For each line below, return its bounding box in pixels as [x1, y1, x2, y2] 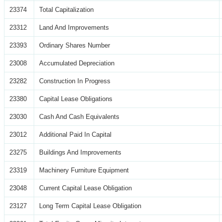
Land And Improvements [39, 23, 109, 31]
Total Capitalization [39, 5, 94, 13]
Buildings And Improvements [39, 148, 121, 156]
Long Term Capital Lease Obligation [39, 202, 141, 210]
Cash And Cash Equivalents [39, 112, 119, 120]
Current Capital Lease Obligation [39, 184, 132, 192]
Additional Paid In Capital [39, 130, 111, 138]
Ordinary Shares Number [39, 41, 110, 49]
